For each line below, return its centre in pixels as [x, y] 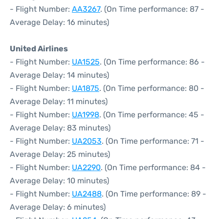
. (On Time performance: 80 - [152, 88]
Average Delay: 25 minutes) [60, 154]
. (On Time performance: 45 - [152, 115]
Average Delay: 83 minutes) [60, 128]
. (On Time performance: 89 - [154, 194]
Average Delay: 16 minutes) [59, 22]
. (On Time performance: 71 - [153, 141]
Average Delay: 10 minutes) [59, 181]
